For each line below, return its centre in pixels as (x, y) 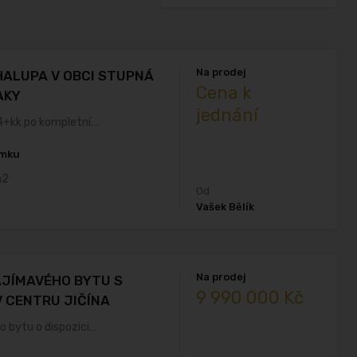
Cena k (224, 93)
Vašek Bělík (226, 207)
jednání (228, 115)
